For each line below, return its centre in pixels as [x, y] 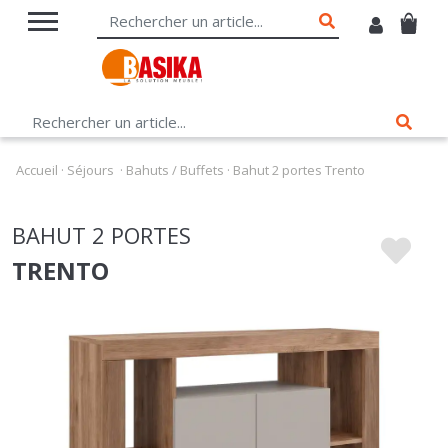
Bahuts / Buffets [175, 137]
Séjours [90, 137]
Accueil [37, 137]
